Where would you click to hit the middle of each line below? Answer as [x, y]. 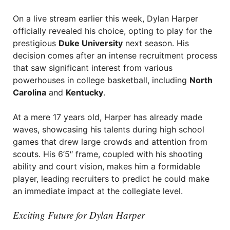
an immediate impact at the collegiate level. [98, 191]
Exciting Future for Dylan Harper [79, 215]
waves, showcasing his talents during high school [109, 129]
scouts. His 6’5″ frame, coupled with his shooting [108, 154]
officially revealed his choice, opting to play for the [112, 31]
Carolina [30, 92]
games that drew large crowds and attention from [110, 142]
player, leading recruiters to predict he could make [111, 179]
